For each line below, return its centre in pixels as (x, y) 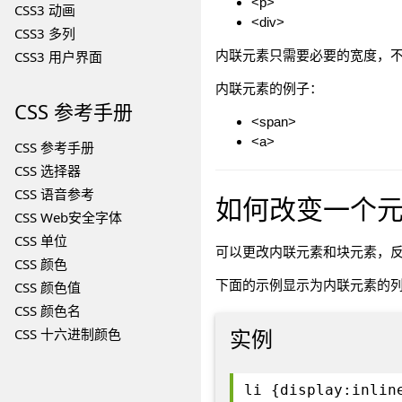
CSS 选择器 (48, 170)
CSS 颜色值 (48, 287)
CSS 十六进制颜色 (68, 334)
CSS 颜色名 (48, 310)
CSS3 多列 (45, 33)
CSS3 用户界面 (58, 57)
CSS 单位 (41, 240)
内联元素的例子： (269, 88)
